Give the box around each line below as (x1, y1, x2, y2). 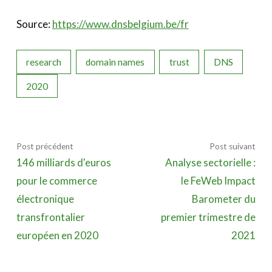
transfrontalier (16, 211, 85, 224)
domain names (86, 56, 145, 68)
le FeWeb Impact (181, 174, 256, 188)
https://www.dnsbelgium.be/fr (52, 17, 189, 30)
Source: (16, 17, 52, 30)
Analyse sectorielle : (165, 156, 256, 169)
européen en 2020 (16, 229, 98, 242)
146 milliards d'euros (16, 156, 111, 169)
